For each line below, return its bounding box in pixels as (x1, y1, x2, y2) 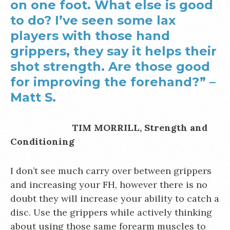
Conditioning (10, 136, 74, 147)
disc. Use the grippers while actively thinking (10, 206, 212, 218)
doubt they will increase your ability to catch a (10, 193, 219, 204)
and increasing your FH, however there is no (10, 179, 207, 190)
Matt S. (10, 90, 56, 105)
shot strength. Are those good (10, 59, 210, 74)
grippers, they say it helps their (10, 44, 217, 59)
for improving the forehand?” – (10, 74, 216, 89)
